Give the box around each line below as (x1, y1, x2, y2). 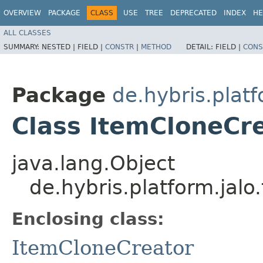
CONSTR (105, 42, 134, 51)
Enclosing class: (12, 208, 164, 229)
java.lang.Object (12, 151, 175, 175)
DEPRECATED (170, 9, 217, 17)
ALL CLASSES (4, 28, 51, 37)
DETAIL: (186, 42, 215, 51)
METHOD (141, 42, 171, 51)
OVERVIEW (4, 9, 41, 17)
